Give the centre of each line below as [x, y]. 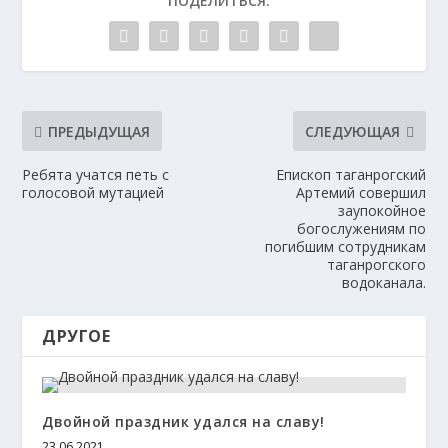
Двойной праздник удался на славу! [183, 422]
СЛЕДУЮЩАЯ [352, 131]
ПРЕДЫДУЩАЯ [99, 131]
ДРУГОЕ [76, 336]
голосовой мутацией [93, 193]
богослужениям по [361, 229]
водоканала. [383, 283]
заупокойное [381, 211]
